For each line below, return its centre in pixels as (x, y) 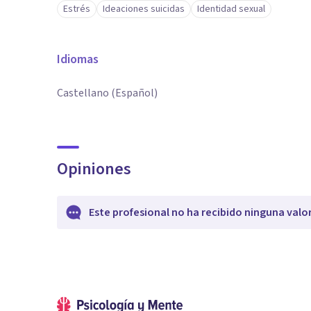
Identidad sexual (231, 9)
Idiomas (78, 59)
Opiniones (94, 169)
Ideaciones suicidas (144, 9)
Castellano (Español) (107, 93)
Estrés (77, 9)
